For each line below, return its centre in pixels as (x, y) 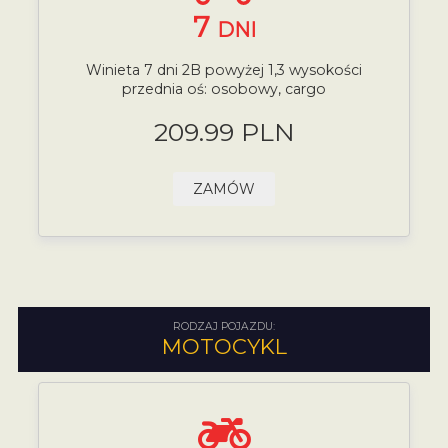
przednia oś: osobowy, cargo (224, 89)
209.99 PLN (224, 131)
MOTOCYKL (224, 346)
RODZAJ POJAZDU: (224, 326)
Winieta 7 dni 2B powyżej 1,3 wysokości (224, 70)
